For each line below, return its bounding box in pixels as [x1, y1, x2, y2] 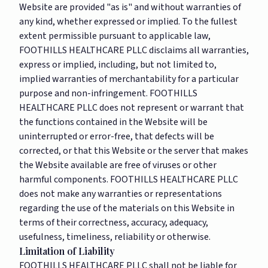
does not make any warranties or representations [19, 187, 222, 200]
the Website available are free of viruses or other [19, 159, 217, 172]
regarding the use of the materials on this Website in [19, 202, 234, 215]
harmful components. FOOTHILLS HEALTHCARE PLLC [19, 173, 238, 186]
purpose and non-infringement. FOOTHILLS [19, 87, 197, 100]
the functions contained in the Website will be [19, 115, 208, 129]
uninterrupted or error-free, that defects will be [19, 130, 214, 143]
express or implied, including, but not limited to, [19, 58, 217, 71]
